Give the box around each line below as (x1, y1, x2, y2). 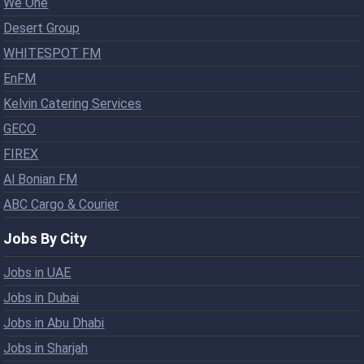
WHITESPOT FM (3, 45, 102, 61)
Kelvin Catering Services (3, 95, 142, 111)
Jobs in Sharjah (3, 340, 89, 356)
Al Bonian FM (3, 171, 78, 187)
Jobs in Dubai (3, 289, 80, 305)
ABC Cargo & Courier (3, 196, 119, 212)
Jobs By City (3, 229, 88, 247)
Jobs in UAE (3, 264, 71, 280)
